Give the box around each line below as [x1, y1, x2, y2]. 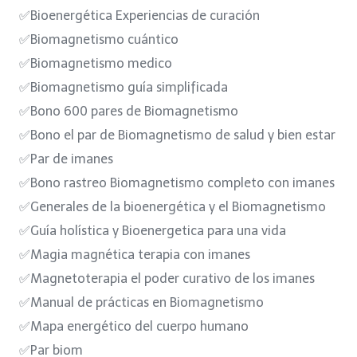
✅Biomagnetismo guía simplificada [19, 79, 228, 95]
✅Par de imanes [19, 151, 113, 167]
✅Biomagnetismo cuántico [19, 31, 178, 47]
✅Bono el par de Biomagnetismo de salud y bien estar [19, 127, 335, 143]
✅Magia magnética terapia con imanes [19, 246, 250, 262]
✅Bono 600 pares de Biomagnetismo [19, 103, 238, 119]
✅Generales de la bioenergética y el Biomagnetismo [19, 198, 326, 214]
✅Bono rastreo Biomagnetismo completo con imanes [19, 175, 335, 190]
